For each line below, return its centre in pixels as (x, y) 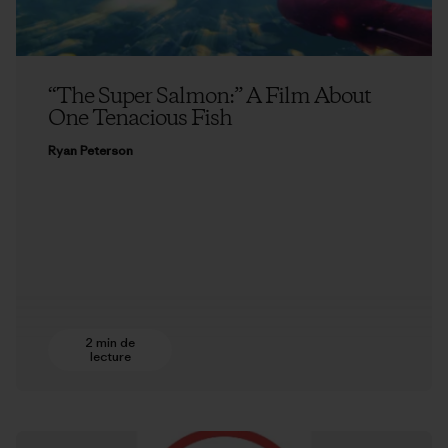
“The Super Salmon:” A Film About (209, 96)
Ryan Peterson (90, 150)
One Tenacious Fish (140, 118)
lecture (110, 357)
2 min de (110, 343)
